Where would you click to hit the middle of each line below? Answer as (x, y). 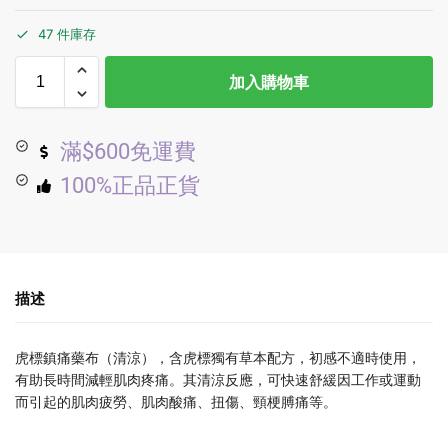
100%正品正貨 (129, 186)
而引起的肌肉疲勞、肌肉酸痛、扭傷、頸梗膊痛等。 (176, 401)
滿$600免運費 (127, 152)
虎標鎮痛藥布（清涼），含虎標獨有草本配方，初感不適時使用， (218, 357)
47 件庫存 (67, 34)
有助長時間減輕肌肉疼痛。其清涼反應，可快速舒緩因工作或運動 (218, 379)
